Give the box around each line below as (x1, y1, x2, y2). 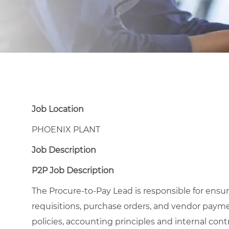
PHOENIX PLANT (32, 124, 100, 134)
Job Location (32, 104, 84, 114)
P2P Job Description (32, 165, 114, 175)
